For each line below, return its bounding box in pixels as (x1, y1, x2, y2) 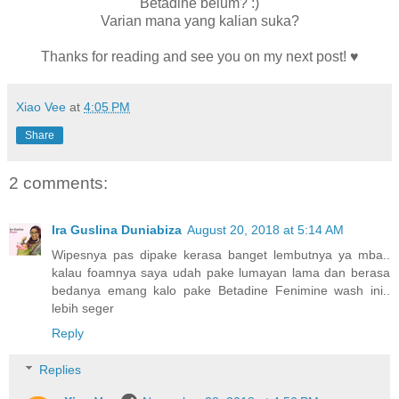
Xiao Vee (16, 100, 66, 115)
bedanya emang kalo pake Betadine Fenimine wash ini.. (52, 282, 390, 297)
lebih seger (52, 300, 114, 315)
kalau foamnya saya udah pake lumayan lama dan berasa (52, 265, 390, 280)
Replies (39, 362, 82, 378)
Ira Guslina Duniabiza (52, 222, 182, 237)
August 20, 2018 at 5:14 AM (187, 222, 344, 237)
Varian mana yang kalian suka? (100, 13, 299, 29)
